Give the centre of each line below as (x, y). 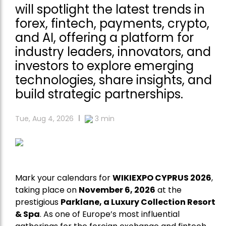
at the (168, 190)
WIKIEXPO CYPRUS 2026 (162, 178)
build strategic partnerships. (99, 94)
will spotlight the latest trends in (110, 10)
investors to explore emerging (104, 66)
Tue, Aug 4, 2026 (44, 119)
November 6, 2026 (117, 190)
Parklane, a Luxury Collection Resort (138, 202)
